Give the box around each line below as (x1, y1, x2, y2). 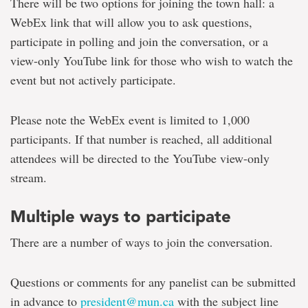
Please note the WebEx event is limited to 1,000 (10, 111, 250, 128)
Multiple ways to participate (10, 206, 231, 226)
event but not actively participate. (10, 71, 176, 88)
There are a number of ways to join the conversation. (10, 234, 273, 250)
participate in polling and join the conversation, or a (10, 33, 268, 49)
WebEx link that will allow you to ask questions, (10, 14, 252, 30)
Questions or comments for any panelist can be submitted (10, 274, 296, 290)
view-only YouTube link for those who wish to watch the (10, 52, 293, 69)
